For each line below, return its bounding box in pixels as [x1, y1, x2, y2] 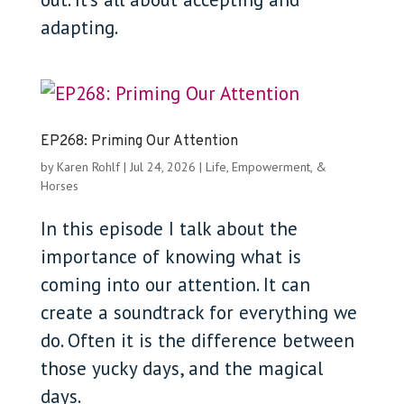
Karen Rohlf [56, 159, 120, 175]
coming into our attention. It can [40, 272, 310, 297]
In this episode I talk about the [40, 216, 298, 241]
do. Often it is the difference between [40, 328, 354, 353]
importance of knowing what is [40, 244, 301, 269]
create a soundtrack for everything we [40, 300, 357, 325]
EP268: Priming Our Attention [40, 133, 238, 151]
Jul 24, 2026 [129, 159, 196, 175]
